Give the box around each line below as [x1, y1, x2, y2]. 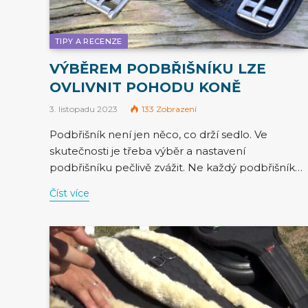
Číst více [49, 186, 89, 199]
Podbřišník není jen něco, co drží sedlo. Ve [49, 127, 267, 141]
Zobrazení [156, 103, 197, 114]
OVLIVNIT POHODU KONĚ [49, 78, 241, 96]
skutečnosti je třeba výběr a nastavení [49, 144, 245, 157]
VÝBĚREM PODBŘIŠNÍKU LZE [49, 60, 266, 77]
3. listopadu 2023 [49, 103, 118, 114]
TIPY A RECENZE [55, 36, 122, 46]
